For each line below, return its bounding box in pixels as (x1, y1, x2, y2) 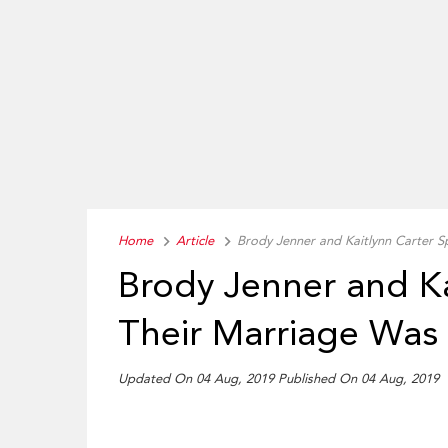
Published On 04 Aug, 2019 (278, 371, 440, 387)
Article (176, 233, 215, 248)
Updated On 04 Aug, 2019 (118, 371, 279, 387)
